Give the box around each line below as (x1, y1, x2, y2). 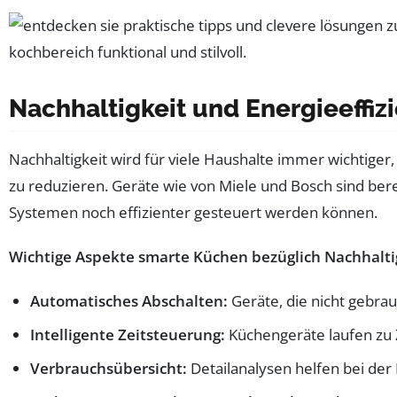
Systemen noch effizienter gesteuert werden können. (9, 202, 378, 223)
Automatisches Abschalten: (30, 291, 228, 312)
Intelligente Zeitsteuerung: (30, 324, 225, 346)
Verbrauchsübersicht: (30, 358, 187, 379)
